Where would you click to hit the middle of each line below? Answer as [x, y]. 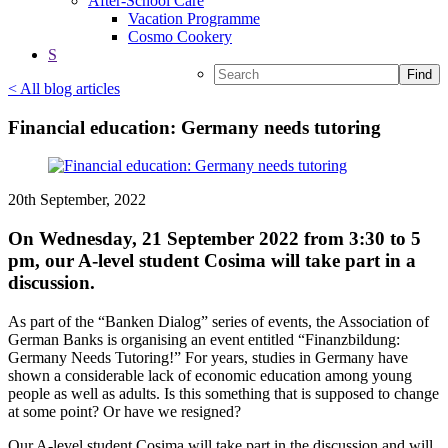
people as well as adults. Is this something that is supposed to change [223, 393]
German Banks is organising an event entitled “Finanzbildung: [204, 339]
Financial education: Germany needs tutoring [194, 127]
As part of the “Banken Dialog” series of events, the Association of [218, 321]
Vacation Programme [194, 18]
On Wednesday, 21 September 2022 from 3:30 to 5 [214, 239]
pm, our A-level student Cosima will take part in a [212, 261]
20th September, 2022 [77, 200]
